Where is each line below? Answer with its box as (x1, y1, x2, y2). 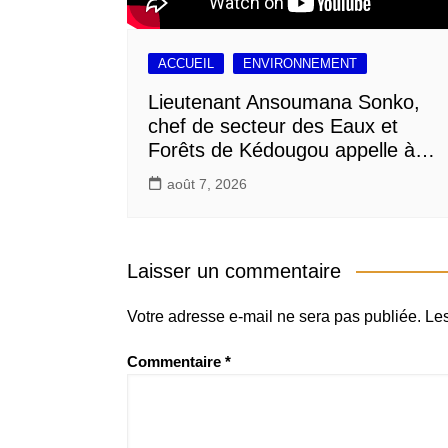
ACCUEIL (158, 55, 214, 71)
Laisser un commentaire (127, 259, 341, 282)
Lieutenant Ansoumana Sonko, (148, 90, 420, 113)
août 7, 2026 (167, 175, 247, 192)
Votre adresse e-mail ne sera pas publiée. (127, 307, 421, 325)
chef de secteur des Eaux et (148, 114, 398, 137)
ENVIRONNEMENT (243, 55, 357, 71)
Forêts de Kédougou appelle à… (148, 138, 435, 161)
